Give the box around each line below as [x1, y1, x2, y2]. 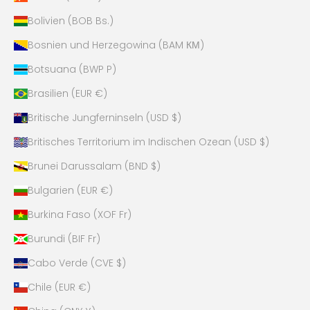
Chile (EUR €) [28, 280, 91, 295]
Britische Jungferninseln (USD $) [28, 111, 181, 125]
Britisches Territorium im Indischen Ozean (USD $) [28, 135, 269, 149]
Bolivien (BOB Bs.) [28, 14, 113, 28]
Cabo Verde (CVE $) [28, 256, 126, 271]
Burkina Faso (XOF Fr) [28, 208, 131, 222]
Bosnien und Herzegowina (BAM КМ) [28, 38, 204, 53]
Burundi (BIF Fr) [28, 232, 100, 246]
